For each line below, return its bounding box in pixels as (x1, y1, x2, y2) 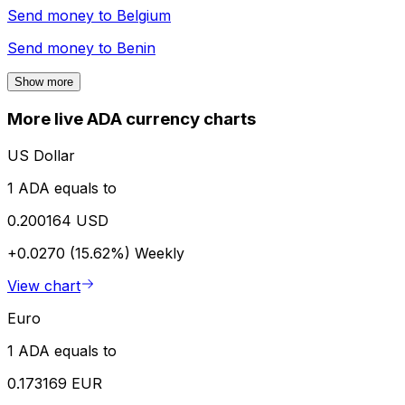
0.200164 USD (7, 211, 108, 230)
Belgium (117, 6, 171, 25)
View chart (7, 276, 80, 295)
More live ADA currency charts (7, 108, 256, 130)
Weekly (135, 243, 184, 262)
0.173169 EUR (7, 373, 102, 392)
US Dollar (7, 146, 75, 165)
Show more (14, 75, 73, 89)
